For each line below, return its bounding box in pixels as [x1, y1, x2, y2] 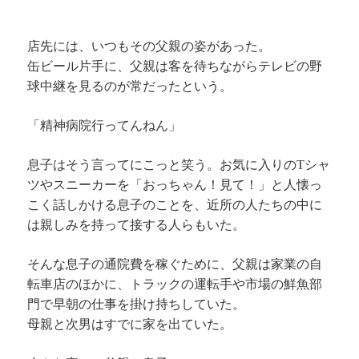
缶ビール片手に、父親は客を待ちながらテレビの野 [27, 59, 323, 73]
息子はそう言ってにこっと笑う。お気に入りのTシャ [27, 158, 331, 171]
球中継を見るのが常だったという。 [27, 79, 233, 93]
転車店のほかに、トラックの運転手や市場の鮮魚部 [27, 277, 323, 291]
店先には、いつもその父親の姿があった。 [27, 39, 272, 53]
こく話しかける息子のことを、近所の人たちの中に [27, 198, 323, 212]
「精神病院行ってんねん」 [27, 119, 182, 132]
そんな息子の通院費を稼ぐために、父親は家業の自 [27, 257, 323, 271]
